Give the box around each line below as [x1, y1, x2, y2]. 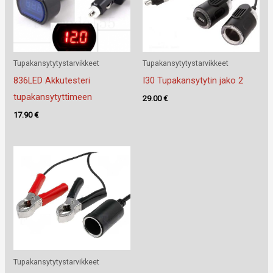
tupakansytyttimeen [13, 91, 93, 102]
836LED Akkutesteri [13, 74, 91, 86]
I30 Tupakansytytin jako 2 [143, 74, 243, 86]
